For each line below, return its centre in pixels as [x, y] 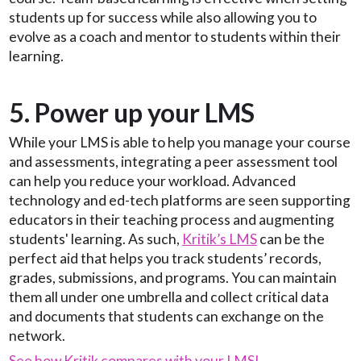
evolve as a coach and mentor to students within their [175, 36]
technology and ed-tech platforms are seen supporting [180, 200]
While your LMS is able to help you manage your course [180, 142]
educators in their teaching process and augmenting [172, 219]
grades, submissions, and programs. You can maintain [173, 277]
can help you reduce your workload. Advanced [152, 180]
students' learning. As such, [95, 239]
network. [37, 335]
